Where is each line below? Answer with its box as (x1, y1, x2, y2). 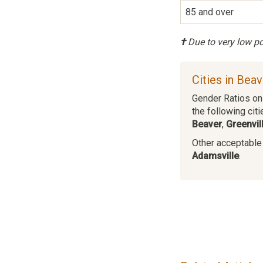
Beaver (192, 118, 222, 130)
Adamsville (192, 150, 239, 161)
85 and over (186, 6, 234, 18)
